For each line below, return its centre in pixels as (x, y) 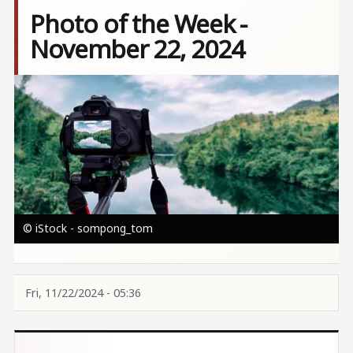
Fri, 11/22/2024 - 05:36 (83, 292)
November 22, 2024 (137, 49)
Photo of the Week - (139, 24)
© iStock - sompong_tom (87, 228)
